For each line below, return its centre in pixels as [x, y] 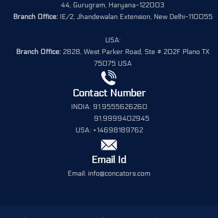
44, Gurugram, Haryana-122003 [113, 5]
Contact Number [109, 94]
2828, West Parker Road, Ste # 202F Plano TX [135, 52]
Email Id [109, 160]
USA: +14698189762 [109, 130]
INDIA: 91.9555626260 [109, 107]
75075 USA [113, 64]
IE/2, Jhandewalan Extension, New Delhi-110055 [135, 17]
